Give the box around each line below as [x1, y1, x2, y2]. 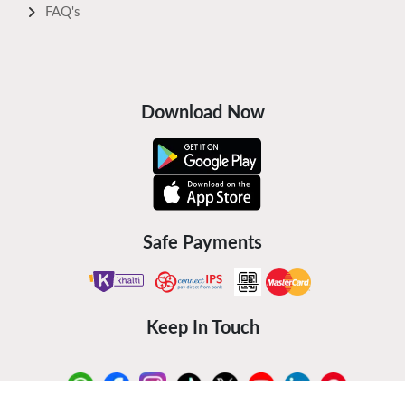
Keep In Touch [146, 318, 259, 337]
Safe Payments [143, 233, 262, 252]
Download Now [140, 103, 265, 122]
